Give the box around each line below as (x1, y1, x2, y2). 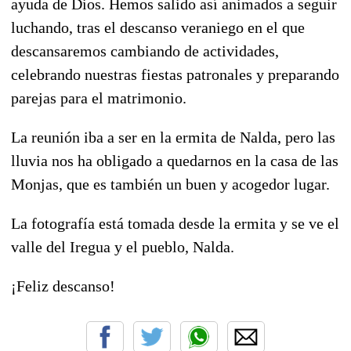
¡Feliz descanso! (11, 277, 115, 295)
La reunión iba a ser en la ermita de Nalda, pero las (11, 128, 335, 146)
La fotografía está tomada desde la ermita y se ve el (11, 214, 339, 232)
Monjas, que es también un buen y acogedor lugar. (11, 175, 330, 193)
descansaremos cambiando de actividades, (11, 42, 279, 60)
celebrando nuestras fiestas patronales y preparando (11, 65, 339, 83)
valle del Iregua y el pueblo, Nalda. (11, 237, 234, 255)
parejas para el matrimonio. (11, 89, 186, 107)
